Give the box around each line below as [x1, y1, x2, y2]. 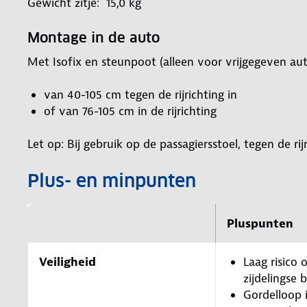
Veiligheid [39, 254, 96, 269]
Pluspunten [227, 215, 293, 231]
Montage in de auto [27, 28, 160, 47]
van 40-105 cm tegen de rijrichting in [44, 86, 237, 102]
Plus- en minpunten [27, 169, 196, 192]
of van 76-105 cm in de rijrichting [44, 103, 217, 119]
